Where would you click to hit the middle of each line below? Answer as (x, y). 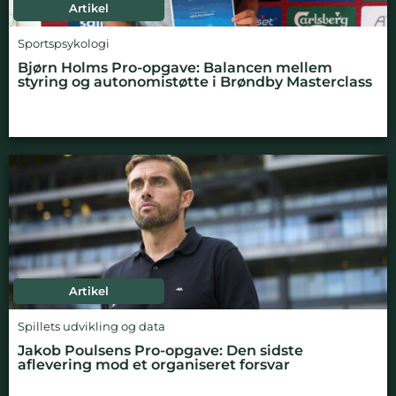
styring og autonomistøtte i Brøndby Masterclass (195, 81)
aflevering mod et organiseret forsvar (154, 364)
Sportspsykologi (64, 43)
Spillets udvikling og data (91, 326)
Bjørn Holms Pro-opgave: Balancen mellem (175, 67)
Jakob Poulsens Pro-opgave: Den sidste (160, 350)
